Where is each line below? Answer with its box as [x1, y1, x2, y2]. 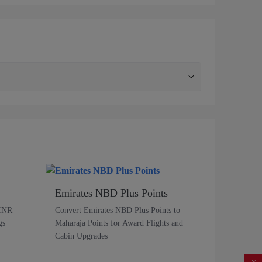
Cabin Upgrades [55, 231, 108, 240]
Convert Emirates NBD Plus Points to [55, 205, 180, 215]
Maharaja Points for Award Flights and [55, 218, 183, 227]
